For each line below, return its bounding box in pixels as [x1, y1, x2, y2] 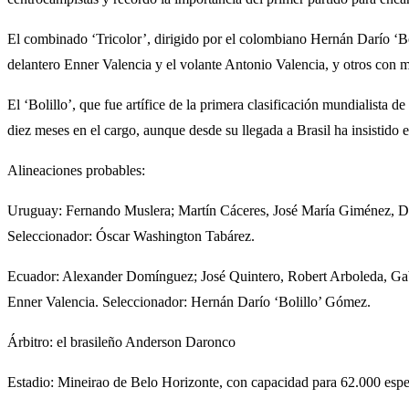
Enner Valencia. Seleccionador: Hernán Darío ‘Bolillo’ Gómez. [7, 293, 371, 309]
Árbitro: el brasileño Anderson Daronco [7, 333, 236, 350]
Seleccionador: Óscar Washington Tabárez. [7, 227, 255, 244]
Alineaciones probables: [7, 162, 145, 178]
